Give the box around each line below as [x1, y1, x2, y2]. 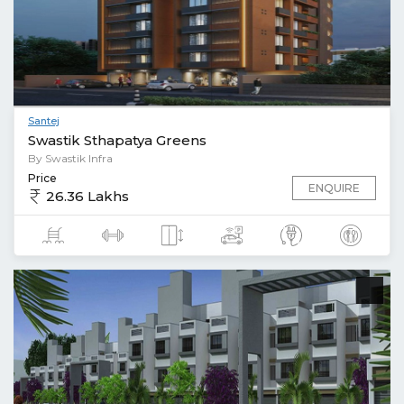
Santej [28, 115, 60, 127]
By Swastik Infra [28, 151, 113, 165]
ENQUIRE [308, 181, 360, 195]
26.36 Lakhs [42, 188, 129, 205]
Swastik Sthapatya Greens [28, 132, 207, 149]
